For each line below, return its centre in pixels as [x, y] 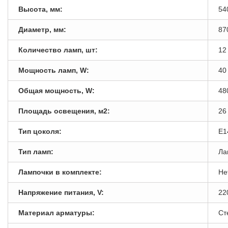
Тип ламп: [36, 151]
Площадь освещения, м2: [64, 111]
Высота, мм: [40, 9]
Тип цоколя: [40, 131]
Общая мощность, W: [56, 90]
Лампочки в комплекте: [60, 172]
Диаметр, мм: [42, 29]
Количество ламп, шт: [58, 50]
